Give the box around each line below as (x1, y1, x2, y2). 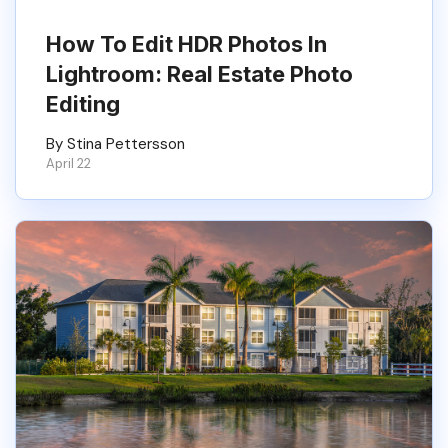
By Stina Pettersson (46, 134, 185, 154)
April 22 (46, 155, 91, 172)
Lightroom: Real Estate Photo (46, 61, 353, 87)
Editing (46, 91, 120, 117)
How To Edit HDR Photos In (46, 31, 327, 57)
